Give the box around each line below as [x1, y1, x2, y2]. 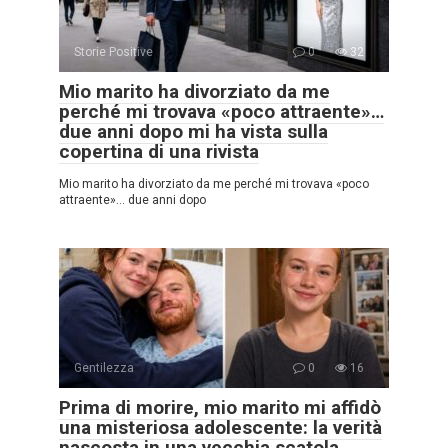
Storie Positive [74, 44, 153, 59]
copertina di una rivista [59, 139, 259, 163]
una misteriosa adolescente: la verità [59, 415, 382, 439]
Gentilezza [74, 360, 134, 375]
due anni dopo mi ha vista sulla [59, 119, 328, 143]
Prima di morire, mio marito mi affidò [59, 395, 381, 419]
